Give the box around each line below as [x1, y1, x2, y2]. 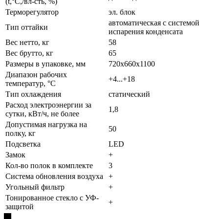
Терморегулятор [5, 7, 59, 16]
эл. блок [109, 7, 135, 16]
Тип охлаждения [5, 89, 61, 98]
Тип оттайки [5, 22, 48, 31]
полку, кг [5, 129, 36, 137]
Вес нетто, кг [5, 38, 49, 46]
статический [109, 89, 150, 98]
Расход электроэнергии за [5, 100, 91, 109]
